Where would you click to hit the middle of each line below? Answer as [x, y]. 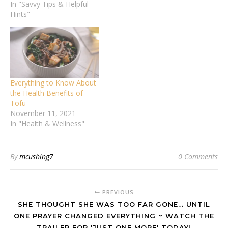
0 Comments [198, 156]
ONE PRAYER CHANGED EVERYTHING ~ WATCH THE [114, 216]
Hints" [20, 14]
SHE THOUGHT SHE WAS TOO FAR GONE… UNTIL [114, 204]
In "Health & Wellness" [47, 123]
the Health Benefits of [47, 93]
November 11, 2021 [43, 113]
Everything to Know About [53, 82]
